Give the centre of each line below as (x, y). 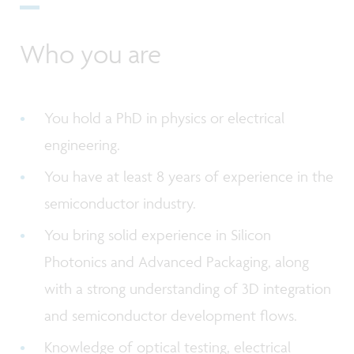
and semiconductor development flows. (173, 316)
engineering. (85, 144)
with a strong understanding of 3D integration (188, 289)
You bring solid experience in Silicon (158, 235)
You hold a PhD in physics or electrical (165, 117)
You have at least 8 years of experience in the (189, 176)
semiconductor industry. (122, 203)
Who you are (90, 54)
